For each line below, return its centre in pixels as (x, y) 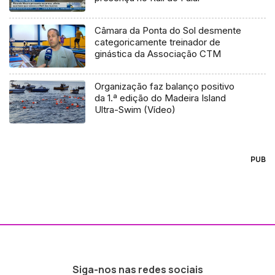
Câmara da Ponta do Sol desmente (168, 31)
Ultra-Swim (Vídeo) (135, 110)
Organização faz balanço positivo (165, 87)
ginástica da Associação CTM (158, 54)
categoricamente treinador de (158, 42)
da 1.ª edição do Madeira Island (161, 98)
